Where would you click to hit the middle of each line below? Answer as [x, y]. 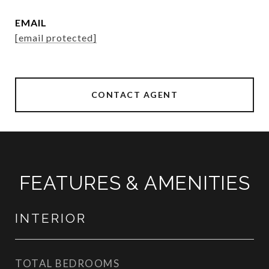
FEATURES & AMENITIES [134, 183]
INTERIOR [51, 218]
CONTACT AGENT [134, 95]
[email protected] [56, 38]
